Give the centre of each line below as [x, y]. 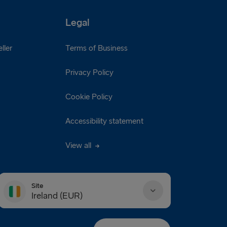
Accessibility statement [104, 121]
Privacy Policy [89, 72]
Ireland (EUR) [57, 196]
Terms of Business [96, 48]
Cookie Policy [89, 97]
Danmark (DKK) [53, 220]
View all [79, 145]
